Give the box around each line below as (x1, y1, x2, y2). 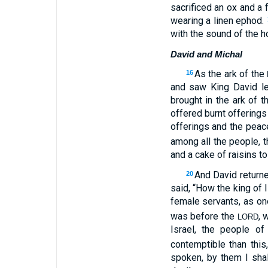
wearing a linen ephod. (170, 15, 267, 26)
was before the (170, 211, 237, 222)
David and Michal (170, 49, 242, 59)
